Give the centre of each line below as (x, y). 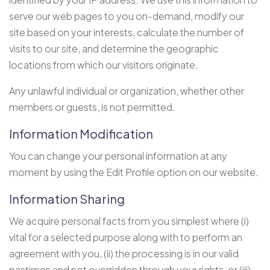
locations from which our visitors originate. (104, 64)
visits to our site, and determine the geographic (114, 48)
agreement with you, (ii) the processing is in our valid (124, 253)
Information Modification (81, 133)
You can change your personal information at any (118, 155)
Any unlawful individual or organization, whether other (127, 90)
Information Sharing (67, 198)
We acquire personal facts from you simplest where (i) (129, 221)
